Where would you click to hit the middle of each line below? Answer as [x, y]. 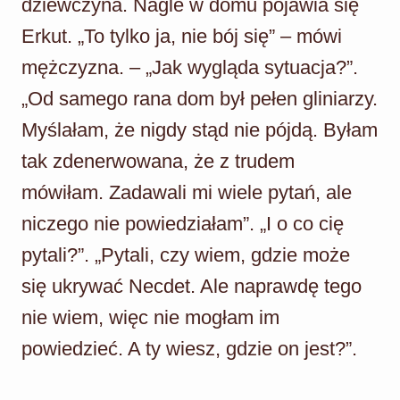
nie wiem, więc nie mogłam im [150, 317]
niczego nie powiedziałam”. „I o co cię [183, 223]
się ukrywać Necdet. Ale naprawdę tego [192, 286]
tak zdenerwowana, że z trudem [158, 161]
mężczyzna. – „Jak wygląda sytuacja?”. [190, 67]
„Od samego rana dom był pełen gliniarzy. [200, 98]
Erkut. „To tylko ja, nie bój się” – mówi [182, 36]
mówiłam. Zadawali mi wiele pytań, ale [187, 192]
